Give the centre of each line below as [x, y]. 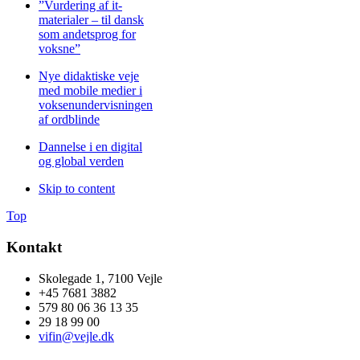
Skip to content [77, 189]
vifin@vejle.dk [76, 336]
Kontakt [34, 247]
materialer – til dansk [91, 20]
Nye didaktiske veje [89, 76]
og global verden [81, 162]
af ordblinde [69, 120]
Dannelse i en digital [90, 147]
